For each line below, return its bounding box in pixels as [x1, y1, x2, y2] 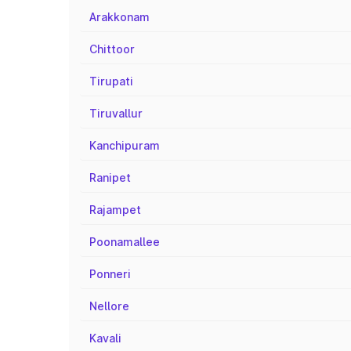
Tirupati [89, 74, 133, 88]
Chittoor [89, 42, 135, 56]
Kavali [89, 331, 121, 345]
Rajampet [89, 203, 141, 216]
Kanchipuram [89, 139, 160, 152]
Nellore [89, 299, 129, 313]
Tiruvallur [89, 107, 143, 120]
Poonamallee [89, 235, 160, 248]
